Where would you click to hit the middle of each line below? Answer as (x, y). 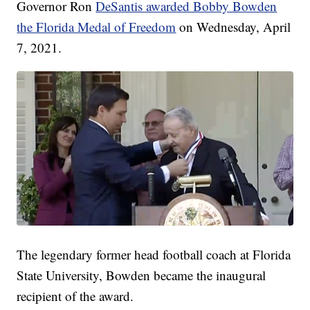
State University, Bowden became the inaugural (142, 275)
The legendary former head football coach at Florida (154, 254)
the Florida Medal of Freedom (97, 26)
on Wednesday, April (234, 26)
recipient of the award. (75, 295)
